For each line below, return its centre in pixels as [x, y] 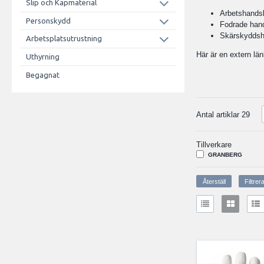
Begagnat [42, 75]
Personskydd [48, 20]
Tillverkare [214, 145]
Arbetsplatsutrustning [64, 39]
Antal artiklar [219, 114]
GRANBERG [225, 155]
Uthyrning [42, 57]
